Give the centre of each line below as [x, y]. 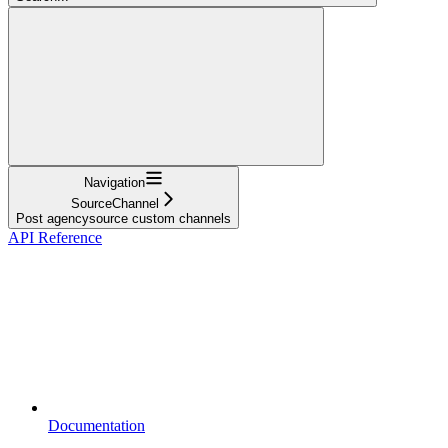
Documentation [96, 425]
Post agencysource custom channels [123, 218]
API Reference [55, 237]
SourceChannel [114, 203]
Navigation [114, 182]
